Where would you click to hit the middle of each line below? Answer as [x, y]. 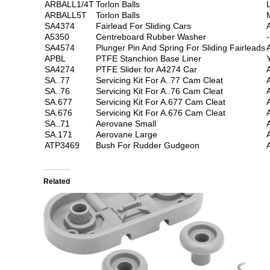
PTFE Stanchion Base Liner [149, 58]
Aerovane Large [127, 134]
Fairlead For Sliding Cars [143, 26]
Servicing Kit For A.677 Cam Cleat [161, 102]
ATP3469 [62, 145]
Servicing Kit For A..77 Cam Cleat [159, 80]
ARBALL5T [66, 15]
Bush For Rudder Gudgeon [148, 145]
